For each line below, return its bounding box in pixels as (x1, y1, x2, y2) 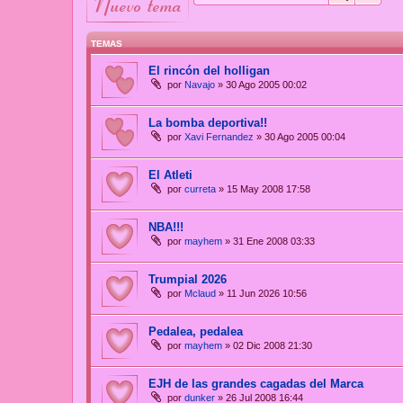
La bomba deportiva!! (148, 116, 267, 130)
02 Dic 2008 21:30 (233, 340, 312, 352)
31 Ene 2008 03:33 (233, 236, 315, 247)
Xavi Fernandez (184, 131, 254, 143)
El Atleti (148, 168, 193, 183)
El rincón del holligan (148, 64, 270, 78)
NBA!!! (148, 220, 184, 235)
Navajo (184, 79, 215, 91)
